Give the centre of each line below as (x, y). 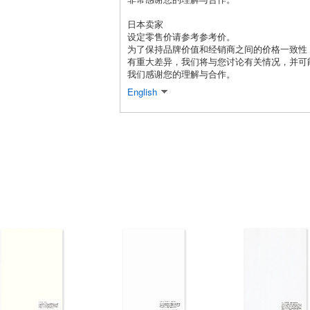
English (142, 91)
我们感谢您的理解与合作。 (181, 73)
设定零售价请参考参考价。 (181, 36)
